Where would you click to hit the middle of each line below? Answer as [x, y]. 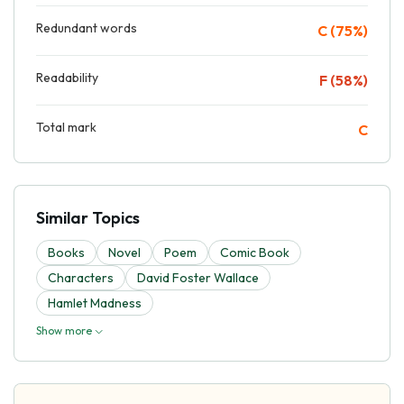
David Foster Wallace [198, 277]
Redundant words [87, 28]
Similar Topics [88, 217]
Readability [67, 77]
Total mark [66, 127]
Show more [65, 330]
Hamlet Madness [95, 303]
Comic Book [255, 252]
